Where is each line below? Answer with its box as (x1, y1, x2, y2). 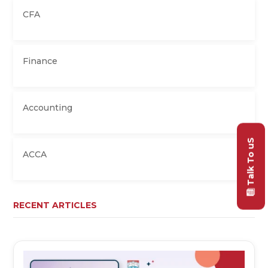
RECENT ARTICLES (13, 200, 98, 211)
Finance (23, 56, 58, 66)
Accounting (23, 102, 73, 113)
